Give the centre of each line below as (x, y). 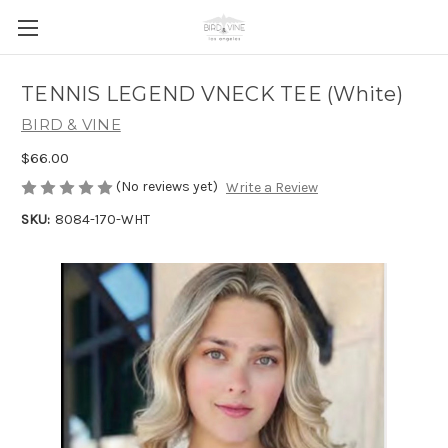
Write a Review (271, 188)
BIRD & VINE (71, 124)
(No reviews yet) (167, 186)
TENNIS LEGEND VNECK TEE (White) (212, 94)
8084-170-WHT (102, 220)
